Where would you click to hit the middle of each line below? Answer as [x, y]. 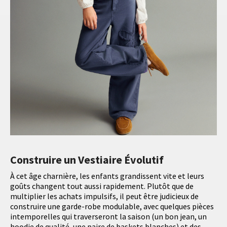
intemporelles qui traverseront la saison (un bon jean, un [108, 216]
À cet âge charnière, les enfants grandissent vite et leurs [107, 176]
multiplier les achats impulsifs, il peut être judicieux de [104, 196]
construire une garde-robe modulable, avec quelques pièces [112, 206]
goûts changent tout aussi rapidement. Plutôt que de [102, 186]
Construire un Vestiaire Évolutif [87, 159]
